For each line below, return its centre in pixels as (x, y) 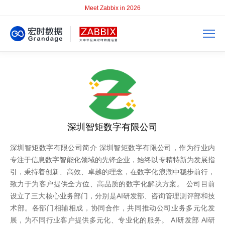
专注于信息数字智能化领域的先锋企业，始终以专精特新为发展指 (113, 160)
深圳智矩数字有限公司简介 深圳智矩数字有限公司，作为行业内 (113, 148)
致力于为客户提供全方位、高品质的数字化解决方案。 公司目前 (113, 184)
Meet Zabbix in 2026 (113, 8)
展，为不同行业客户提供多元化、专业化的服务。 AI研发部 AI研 (113, 220)
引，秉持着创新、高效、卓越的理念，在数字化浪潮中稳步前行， (113, 172)
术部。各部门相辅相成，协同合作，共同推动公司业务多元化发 (113, 208)
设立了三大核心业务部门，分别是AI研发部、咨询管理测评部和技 (113, 196)
